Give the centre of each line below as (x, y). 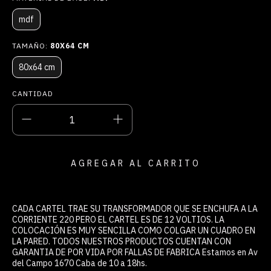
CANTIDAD (33, 93)
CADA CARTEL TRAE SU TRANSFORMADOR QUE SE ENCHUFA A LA (135, 208)
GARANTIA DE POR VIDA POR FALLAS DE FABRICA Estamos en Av (135, 252)
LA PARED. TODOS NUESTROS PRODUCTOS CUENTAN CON (122, 241)
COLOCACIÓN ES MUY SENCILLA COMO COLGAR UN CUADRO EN (134, 230)
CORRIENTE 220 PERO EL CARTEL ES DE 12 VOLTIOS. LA (118, 219)
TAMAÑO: (31, 45)
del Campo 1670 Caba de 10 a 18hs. (80, 263)
